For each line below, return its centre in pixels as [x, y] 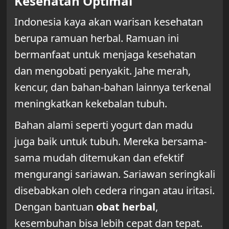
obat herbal [125, 207]
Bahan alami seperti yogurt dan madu [103, 125]
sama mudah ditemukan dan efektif [99, 158]
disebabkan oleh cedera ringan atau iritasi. [114, 191]
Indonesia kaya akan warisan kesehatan [108, 22]
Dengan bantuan [55, 207]
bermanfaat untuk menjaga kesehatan [105, 55]
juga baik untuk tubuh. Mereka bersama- [110, 142]
